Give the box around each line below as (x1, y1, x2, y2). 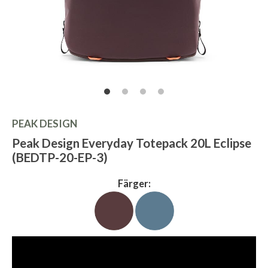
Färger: (117, 178, 151, 190)
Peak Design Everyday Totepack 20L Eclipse (12, 136, 251, 151)
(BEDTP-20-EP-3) (12, 150, 108, 165)
